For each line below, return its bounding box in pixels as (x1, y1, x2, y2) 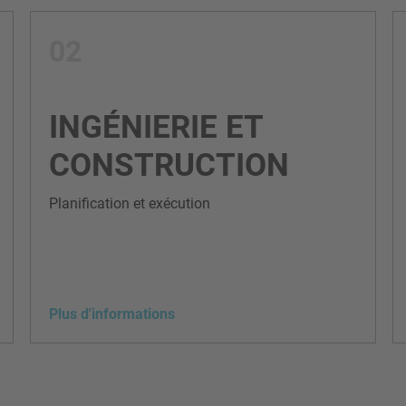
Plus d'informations (49, 304, 175, 323)
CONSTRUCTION (49, 145, 289, 184)
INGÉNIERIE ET (49, 107, 263, 146)
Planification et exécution (49, 194, 210, 212)
